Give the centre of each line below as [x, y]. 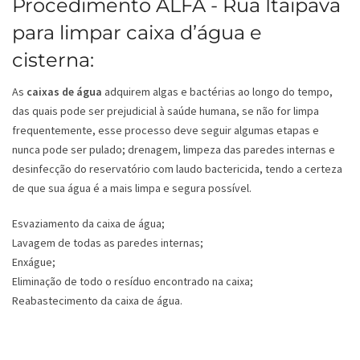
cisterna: [53, 60]
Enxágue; [34, 262]
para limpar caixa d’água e [137, 33]
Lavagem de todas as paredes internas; [108, 243]
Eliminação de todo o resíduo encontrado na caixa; [133, 282]
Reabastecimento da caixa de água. [97, 301]
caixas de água [64, 92]
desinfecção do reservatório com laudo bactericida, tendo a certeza [177, 169]
